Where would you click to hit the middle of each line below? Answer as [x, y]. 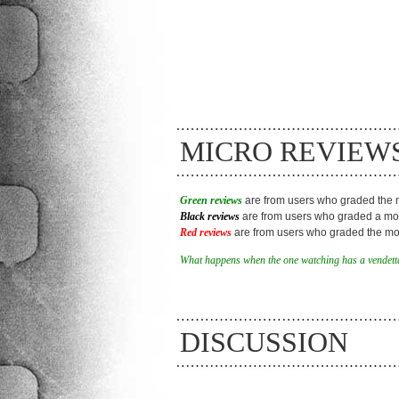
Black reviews [210, 216]
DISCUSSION [264, 342]
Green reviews [211, 200]
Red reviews [206, 232]
